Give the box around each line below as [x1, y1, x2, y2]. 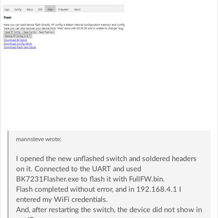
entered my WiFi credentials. [16, 196, 108, 203]
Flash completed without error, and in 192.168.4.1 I [16, 185, 181, 193]
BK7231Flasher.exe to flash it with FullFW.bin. [16, 175, 165, 183]
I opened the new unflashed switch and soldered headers [16, 155, 197, 163]
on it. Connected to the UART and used [16, 165, 141, 173]
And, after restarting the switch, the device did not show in [16, 206, 202, 214]
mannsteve [16, 136, 44, 142]
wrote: [43, 136, 61, 142]
